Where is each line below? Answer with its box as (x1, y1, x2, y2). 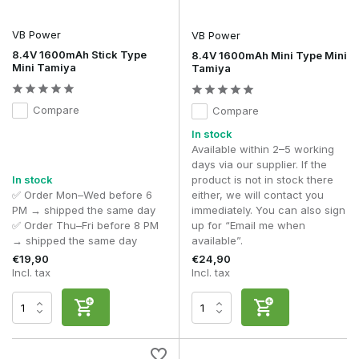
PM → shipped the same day (12, 204, 155, 217)
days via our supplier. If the (192, 158, 327, 171)
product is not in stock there (192, 173, 333, 187)
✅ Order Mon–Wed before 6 (12, 188, 152, 202)
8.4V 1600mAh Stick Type (12, 48, 147, 62)
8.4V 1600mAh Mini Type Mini (192, 49, 347, 63)
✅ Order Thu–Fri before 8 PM (12, 219, 159, 232)
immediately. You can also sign (192, 204, 345, 217)
